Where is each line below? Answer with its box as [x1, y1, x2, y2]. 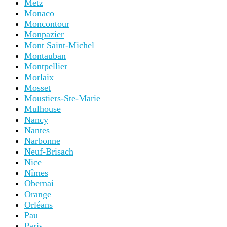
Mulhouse [24, 104, 61, 115]
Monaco [24, 8, 54, 19]
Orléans [24, 200, 53, 210]
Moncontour [24, 19, 69, 29]
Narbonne [24, 136, 60, 146]
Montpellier [24, 61, 67, 72]
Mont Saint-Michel [24, 40, 94, 51]
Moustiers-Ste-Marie [24, 93, 100, 104]
